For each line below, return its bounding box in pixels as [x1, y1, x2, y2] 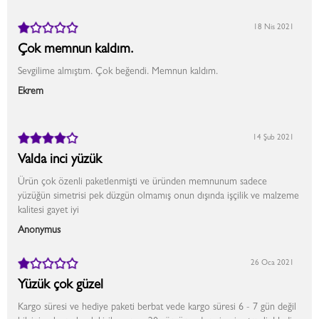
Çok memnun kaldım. [18, 43, 134, 57]
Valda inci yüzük [18, 154, 102, 167]
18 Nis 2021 [253, 23, 294, 31]
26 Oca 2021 [251, 259, 294, 267]
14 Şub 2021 [253, 134, 294, 142]
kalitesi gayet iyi [18, 206, 79, 216]
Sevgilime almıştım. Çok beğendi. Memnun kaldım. [18, 67, 218, 77]
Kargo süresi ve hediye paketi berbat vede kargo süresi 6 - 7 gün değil [18, 303, 296, 313]
